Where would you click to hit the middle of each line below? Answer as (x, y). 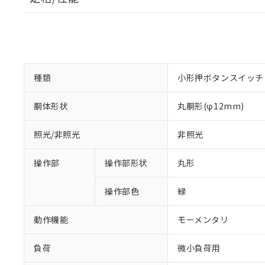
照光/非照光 (57, 134)
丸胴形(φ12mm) (211, 106)
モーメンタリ (203, 219)
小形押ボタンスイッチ (221, 77)
